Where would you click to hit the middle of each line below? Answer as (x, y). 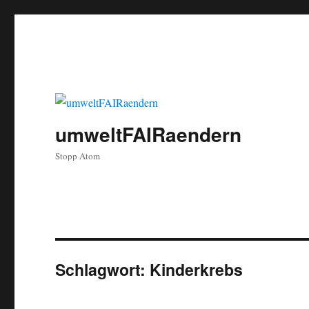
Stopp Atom (78, 156)
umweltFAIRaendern (149, 134)
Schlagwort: (103, 270)
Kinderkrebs (197, 270)
